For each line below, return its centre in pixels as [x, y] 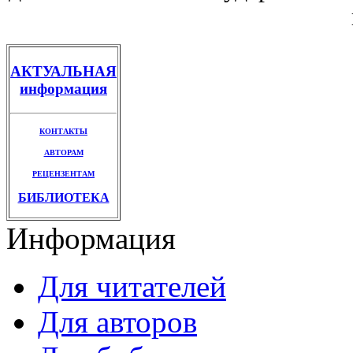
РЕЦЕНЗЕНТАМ [63, 173]
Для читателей [132, 287]
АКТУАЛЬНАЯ [63, 72]
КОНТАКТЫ [63, 131]
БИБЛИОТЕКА [63, 197]
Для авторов [117, 322]
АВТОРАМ [63, 152]
